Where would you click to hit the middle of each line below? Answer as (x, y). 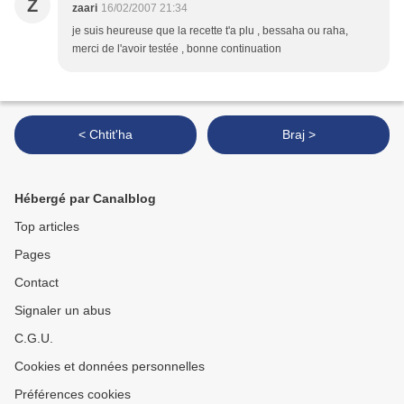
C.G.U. (34, 339)
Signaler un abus (63, 311)
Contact (37, 283)
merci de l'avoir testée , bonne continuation (177, 49)
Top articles (47, 227)
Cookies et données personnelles (110, 367)
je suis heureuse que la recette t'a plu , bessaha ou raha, (210, 31)
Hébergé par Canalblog (85, 199)
